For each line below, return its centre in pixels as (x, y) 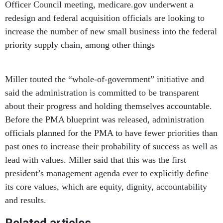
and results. (27, 200)
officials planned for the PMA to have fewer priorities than (111, 133)
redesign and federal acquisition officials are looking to (105, 18)
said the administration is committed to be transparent (102, 93)
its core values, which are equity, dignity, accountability (106, 187)
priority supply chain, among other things (81, 45)
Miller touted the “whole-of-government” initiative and (105, 79)
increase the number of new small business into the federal (111, 32)
